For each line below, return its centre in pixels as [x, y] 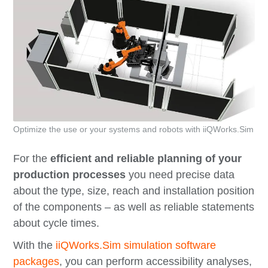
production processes [70, 175]
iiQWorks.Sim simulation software [136, 246]
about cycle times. [57, 223]
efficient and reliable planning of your [146, 159]
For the [32, 159]
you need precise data [180, 175]
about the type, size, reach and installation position [134, 191]
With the [35, 246]
